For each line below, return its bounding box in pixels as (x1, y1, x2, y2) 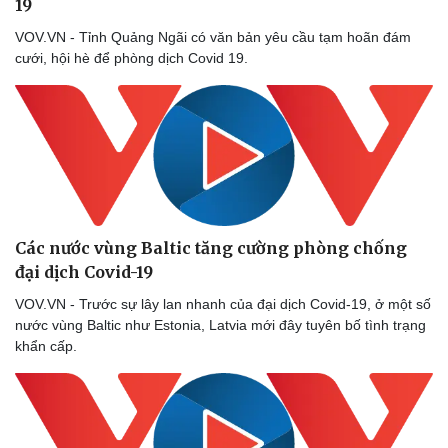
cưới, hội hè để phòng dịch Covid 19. (15, 50, 248, 67)
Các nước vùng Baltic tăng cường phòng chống (15, 237, 407, 258)
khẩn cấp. (15, 337, 77, 354)
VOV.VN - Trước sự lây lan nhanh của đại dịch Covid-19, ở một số (15, 295, 431, 312)
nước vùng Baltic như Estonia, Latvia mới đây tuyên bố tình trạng (15, 316, 426, 333)
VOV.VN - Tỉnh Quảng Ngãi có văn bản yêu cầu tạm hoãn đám (15, 29, 411, 46)
